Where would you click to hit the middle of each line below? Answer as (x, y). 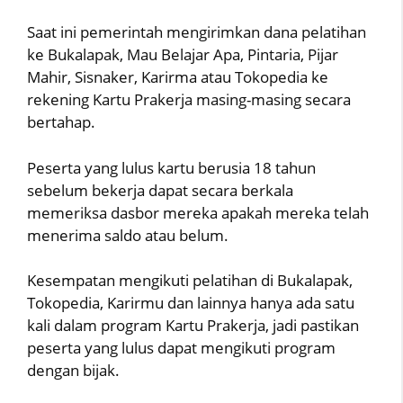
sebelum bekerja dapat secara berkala (160, 190)
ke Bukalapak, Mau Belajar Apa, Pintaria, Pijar (183, 54)
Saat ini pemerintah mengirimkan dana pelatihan (197, 32)
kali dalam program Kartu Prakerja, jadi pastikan (193, 325)
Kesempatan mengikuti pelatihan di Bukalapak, (190, 280)
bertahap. (61, 122)
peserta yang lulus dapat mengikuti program (181, 348)
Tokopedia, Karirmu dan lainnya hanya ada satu (191, 303)
